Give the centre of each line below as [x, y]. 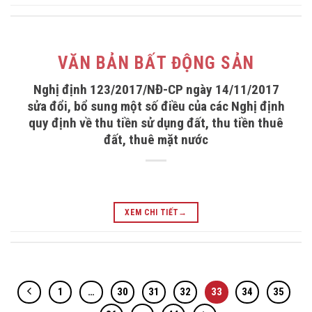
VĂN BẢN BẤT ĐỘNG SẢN [156, 63]
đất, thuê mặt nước [156, 139]
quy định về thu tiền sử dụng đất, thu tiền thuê [156, 123]
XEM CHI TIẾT [152, 212]
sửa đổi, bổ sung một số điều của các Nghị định [156, 106]
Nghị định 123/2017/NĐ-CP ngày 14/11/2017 [156, 89]
